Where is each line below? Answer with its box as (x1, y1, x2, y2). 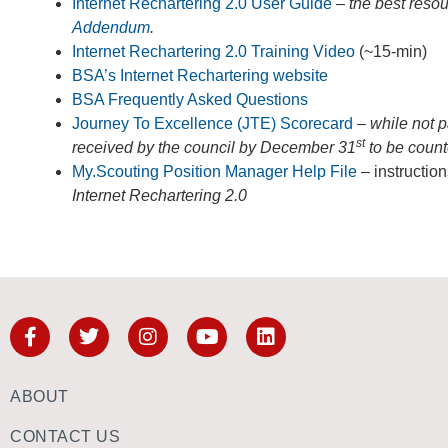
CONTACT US (10, 428, 120, 445)
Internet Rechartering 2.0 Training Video (72, 43, 355, 60)
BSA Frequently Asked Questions (72, 91, 308, 108)
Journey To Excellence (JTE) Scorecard (72, 115, 353, 132)
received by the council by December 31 (72, 139, 356, 156)
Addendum (72, 19, 150, 36)
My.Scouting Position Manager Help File (72, 163, 357, 180)
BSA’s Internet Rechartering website (72, 67, 328, 84)
